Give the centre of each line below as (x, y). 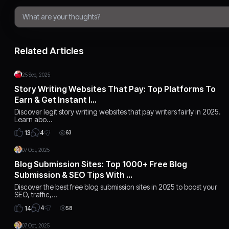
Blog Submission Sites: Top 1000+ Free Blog (101, 164)
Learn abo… (33, 119)
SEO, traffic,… (36, 194)
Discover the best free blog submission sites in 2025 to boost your (116, 187)
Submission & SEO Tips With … (74, 175)
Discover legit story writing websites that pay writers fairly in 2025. (118, 111)
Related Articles (49, 51)
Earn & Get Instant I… (56, 99)
